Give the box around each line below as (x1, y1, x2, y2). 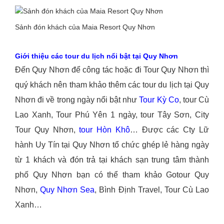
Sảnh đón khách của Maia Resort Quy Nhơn (15, 23, 155, 31)
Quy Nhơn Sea (40, 185, 95, 194)
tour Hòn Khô (79, 125, 130, 134)
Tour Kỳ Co (139, 95, 179, 104)
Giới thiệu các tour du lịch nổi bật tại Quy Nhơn (15, 52, 178, 60)
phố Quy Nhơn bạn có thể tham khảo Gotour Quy (15, 170, 209, 179)
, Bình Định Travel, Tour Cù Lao (94, 185, 209, 194)
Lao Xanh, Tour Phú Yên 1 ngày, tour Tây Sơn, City (15, 110, 209, 119)
